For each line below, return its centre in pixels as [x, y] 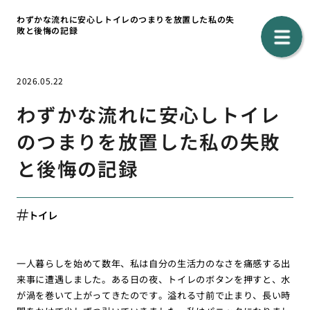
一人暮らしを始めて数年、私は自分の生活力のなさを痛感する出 [154, 263]
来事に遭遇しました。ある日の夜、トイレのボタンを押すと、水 [154, 279]
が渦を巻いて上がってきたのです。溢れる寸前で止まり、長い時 [154, 295]
